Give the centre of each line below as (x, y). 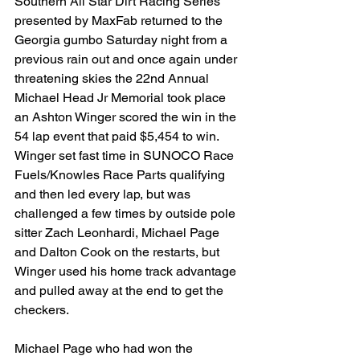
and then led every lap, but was (104, 194)
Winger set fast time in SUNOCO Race (126, 156)
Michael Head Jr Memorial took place (122, 98)
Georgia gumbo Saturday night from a (123, 40)
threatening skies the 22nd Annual (113, 79)
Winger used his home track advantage (127, 272)
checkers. (42, 310)
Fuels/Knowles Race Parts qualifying (121, 175)
